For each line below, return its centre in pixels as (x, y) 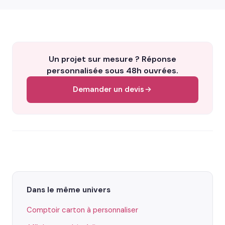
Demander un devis (108, 89)
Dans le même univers (69, 190)
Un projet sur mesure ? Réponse (113, 59)
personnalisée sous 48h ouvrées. (113, 70)
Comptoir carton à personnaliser (82, 210)
